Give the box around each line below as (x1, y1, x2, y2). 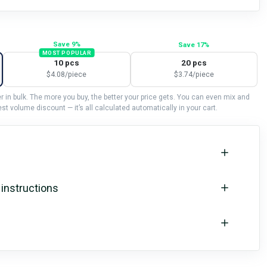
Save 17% (178, 41, 210, 49)
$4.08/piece (46, 70, 87, 79)
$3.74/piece (173, 70, 214, 79)
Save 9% (52, 40, 80, 48)
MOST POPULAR (42, 49, 92, 56)
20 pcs (181, 58, 207, 67)
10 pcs (54, 58, 80, 67)
